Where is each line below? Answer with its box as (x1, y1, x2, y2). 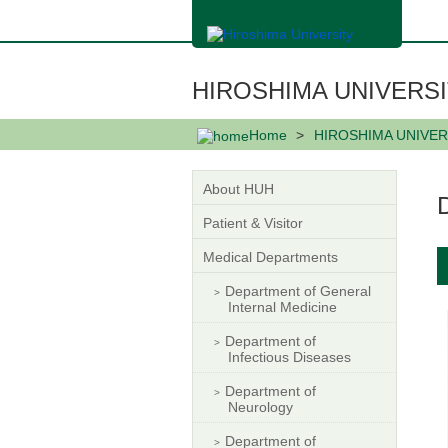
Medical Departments (203, 248, 338, 265)
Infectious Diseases (228, 348, 351, 365)
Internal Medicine (228, 298, 337, 315)
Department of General (225, 282, 371, 299)
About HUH (203, 180, 274, 197)
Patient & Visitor (203, 214, 303, 231)
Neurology (228, 398, 293, 415)
